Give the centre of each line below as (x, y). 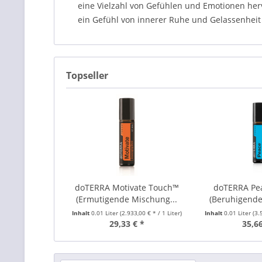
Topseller (87, 75)
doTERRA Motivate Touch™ (127, 187)
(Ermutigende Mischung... (127, 199)
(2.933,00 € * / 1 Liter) (151, 213)
